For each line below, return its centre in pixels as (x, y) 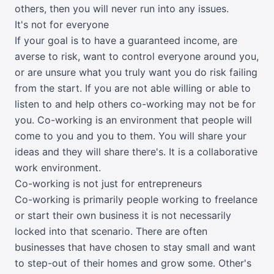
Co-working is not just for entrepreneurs (108, 183)
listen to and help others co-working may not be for (135, 104)
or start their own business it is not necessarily (123, 215)
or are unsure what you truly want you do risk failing (136, 72)
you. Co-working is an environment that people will (133, 120)
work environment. (58, 167)
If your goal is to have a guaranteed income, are (126, 40)
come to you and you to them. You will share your (131, 135)
